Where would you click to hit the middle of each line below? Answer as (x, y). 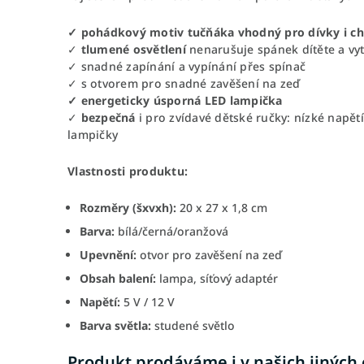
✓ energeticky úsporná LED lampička (175, 100)
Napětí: (100, 301)
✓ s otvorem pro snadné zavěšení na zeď (184, 83)
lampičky (93, 134)
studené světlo (193, 325)
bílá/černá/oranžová (171, 231)
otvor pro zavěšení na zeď (209, 254)
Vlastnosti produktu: (128, 171)
